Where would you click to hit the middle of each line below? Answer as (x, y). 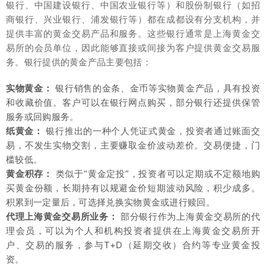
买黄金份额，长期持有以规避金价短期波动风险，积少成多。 (133, 188)
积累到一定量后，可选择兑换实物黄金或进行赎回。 (110, 202)
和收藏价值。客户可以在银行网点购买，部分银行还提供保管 (133, 102)
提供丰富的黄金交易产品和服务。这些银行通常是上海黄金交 (133, 33)
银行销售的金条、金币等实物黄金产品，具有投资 (156, 88)
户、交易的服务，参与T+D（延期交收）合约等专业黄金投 (133, 245)
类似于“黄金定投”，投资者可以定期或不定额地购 (156, 173)
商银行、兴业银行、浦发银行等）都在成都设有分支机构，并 (133, 19)
